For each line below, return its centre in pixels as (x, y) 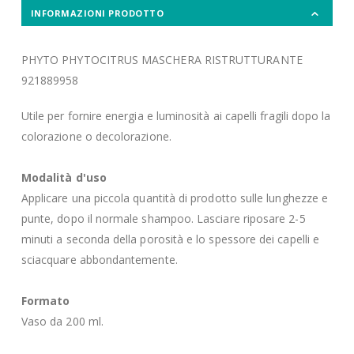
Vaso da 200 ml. (62, 321)
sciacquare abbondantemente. (99, 259)
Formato (45, 300)
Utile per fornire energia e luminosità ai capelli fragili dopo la (176, 115)
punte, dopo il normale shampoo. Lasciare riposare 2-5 (163, 218)
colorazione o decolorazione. (96, 136)
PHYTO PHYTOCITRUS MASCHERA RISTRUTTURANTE (162, 60)
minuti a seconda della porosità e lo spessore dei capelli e (170, 239)
